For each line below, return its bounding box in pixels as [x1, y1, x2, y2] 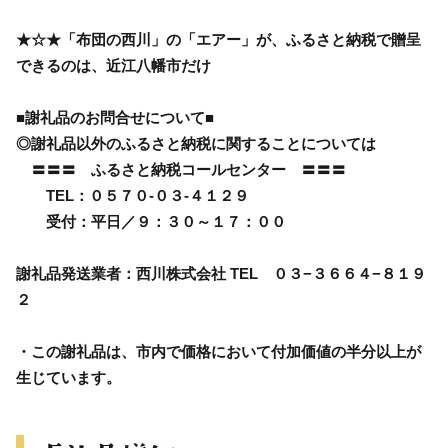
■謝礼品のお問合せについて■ [16, 108, 214, 126]
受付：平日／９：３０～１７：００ [16, 212, 286, 230]
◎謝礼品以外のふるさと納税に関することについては [16, 134, 376, 152]
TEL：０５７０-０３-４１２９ [16, 186, 249, 204]
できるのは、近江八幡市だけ [16, 56, 211, 74]
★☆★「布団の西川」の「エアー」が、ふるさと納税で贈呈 [16, 30, 421, 48]
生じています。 [16, 368, 121, 386]
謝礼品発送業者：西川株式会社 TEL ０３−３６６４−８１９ [16, 264, 426, 282]
